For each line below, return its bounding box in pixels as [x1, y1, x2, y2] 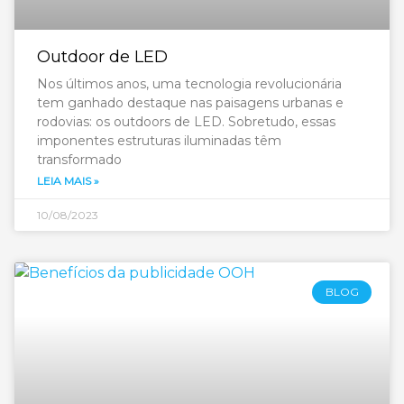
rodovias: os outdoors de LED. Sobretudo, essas [37, 114, 335, 130]
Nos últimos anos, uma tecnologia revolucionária [37, 76, 342, 92]
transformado [37, 151, 122, 168]
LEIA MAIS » [37, 174, 99, 188]
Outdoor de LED [37, 47, 168, 67]
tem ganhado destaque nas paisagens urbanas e [37, 95, 344, 111]
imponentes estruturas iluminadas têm [37, 133, 281, 149]
